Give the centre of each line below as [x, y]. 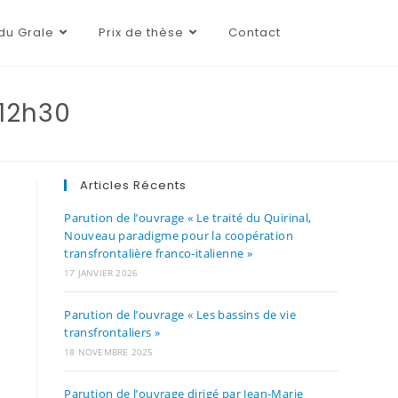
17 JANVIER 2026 [101, 273]
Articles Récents [134, 185]
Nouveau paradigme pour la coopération [179, 235]
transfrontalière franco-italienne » [159, 253]
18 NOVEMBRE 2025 [109, 352]
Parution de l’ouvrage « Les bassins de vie [180, 314]
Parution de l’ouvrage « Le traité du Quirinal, [188, 218]
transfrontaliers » [112, 332]
